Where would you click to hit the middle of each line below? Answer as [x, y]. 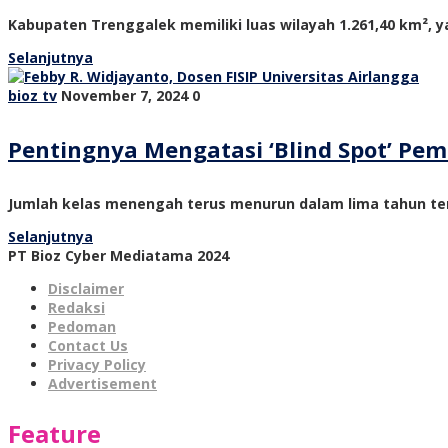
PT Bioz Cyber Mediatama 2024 [118, 255]
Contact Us [88, 345]
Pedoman [82, 326]
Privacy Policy [97, 364]
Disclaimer [86, 288]
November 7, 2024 [124, 96]
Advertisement [102, 383]
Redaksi [76, 307]
